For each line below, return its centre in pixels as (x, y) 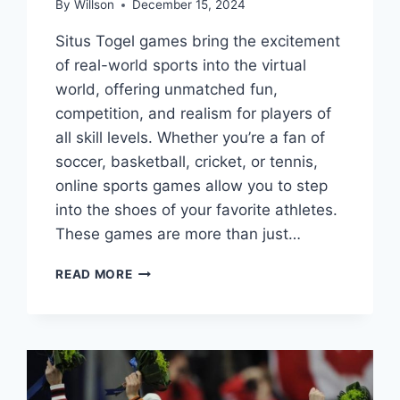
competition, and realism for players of (194, 114)
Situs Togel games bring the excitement (198, 42)
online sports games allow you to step (192, 186)
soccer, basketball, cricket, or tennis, (187, 162)
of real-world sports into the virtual (181, 66)
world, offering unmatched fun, (167, 90)
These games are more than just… (179, 234)
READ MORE (94, 275)
